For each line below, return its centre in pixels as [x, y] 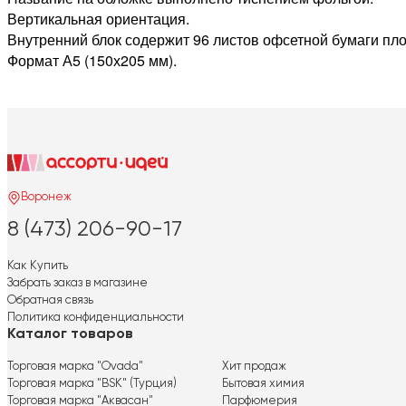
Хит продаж [254, 366]
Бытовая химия [263, 383]
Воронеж [46, 198]
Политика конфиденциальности [96, 317]
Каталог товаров [70, 334]
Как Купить [38, 266]
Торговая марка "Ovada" [75, 366]
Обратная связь [50, 300]
